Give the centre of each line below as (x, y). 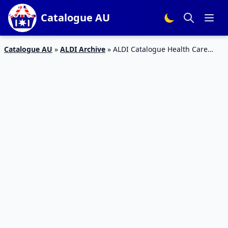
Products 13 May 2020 (41, 60)
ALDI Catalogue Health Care (160, 49)
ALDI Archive (83, 49)
